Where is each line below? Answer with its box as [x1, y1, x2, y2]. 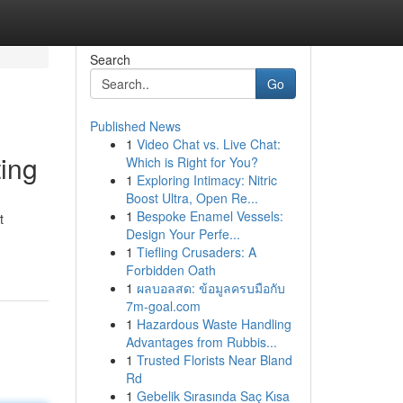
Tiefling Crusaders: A [136, 243, 256, 261]
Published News [89, 117, 181, 135]
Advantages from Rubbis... [125, 333, 277, 351]
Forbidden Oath [125, 261, 216, 279]
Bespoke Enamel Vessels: [136, 207, 283, 225]
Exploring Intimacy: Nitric [136, 171, 277, 189]
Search [89, 50, 130, 68]
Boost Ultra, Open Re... [125, 189, 258, 207]
